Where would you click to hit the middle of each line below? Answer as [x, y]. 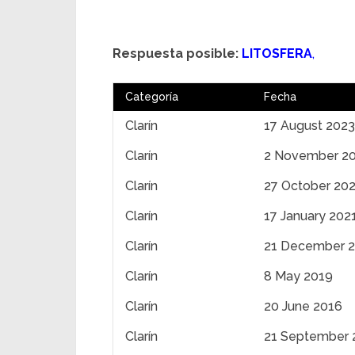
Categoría [152, 97]
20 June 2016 [303, 306]
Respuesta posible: [176, 53]
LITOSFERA [277, 53]
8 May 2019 [298, 276]
